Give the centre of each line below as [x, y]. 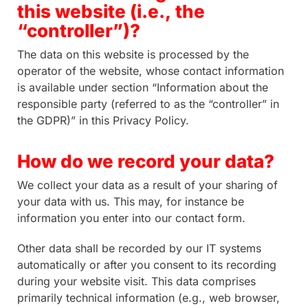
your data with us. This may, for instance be [131, 202]
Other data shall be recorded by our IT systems [139, 249]
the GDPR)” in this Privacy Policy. [103, 120]
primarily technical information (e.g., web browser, [148, 298]
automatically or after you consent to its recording [147, 265]
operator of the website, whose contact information [151, 70]
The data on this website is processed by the [133, 54]
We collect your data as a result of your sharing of [147, 185]
